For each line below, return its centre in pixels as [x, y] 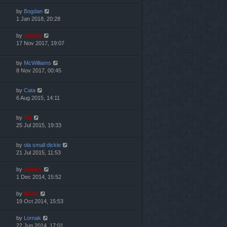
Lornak [32, 218]
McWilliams [37, 63]
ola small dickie [42, 145]
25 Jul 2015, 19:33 [39, 125]
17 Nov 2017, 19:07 [40, 43]
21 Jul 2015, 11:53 [39, 153]
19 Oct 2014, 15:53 [40, 201]
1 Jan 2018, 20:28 [38, 18]
